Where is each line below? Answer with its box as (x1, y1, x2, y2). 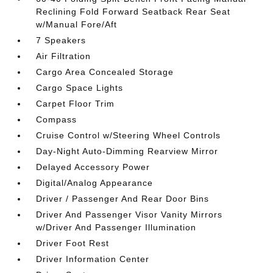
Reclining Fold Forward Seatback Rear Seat (36, 7, 231, 16)
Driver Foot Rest (36, 238, 110, 248)
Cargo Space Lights (36, 83, 124, 93)
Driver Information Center (36, 254, 150, 264)
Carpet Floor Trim (36, 99, 115, 108)
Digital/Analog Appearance (36, 178, 154, 188)
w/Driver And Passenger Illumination (36, 222, 197, 232)
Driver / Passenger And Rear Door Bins (36, 194, 210, 204)
